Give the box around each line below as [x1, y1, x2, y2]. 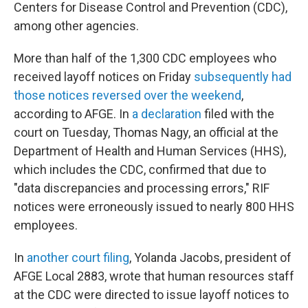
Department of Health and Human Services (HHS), [14, 144, 286, 158]
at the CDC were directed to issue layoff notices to [14, 287, 289, 302]
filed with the [201, 107, 274, 121]
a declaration [132, 107, 201, 121]
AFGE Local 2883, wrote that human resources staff [14, 269, 294, 283]
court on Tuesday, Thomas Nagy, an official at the [14, 125, 278, 140]
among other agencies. [14, 19, 139, 33]
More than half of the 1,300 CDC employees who [14, 51, 276, 65]
